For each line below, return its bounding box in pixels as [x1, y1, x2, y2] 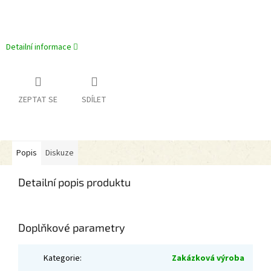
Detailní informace [6, 41, 71, 54]
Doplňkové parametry [18, 221, 125, 235]
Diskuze [45, 147, 74, 160]
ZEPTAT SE [18, 94, 57, 106]
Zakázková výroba [172, 252, 244, 265]
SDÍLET [82, 94, 106, 106]
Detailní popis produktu [18, 175, 131, 189]
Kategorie [44, 252, 80, 265]
